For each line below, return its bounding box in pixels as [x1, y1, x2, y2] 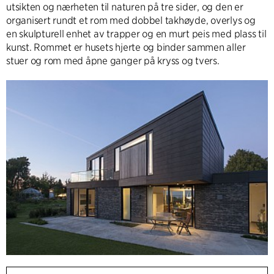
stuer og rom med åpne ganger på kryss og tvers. [6, 54, 220, 67]
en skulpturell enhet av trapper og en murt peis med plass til [6, 28, 267, 40]
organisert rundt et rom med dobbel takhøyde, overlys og [6, 14, 256, 26]
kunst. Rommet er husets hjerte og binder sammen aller [6, 41, 246, 53]
